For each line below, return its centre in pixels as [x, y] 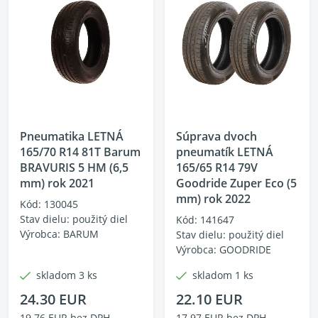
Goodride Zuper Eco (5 [236, 183]
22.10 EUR [209, 299]
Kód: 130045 [49, 204]
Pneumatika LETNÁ [72, 136]
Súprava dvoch [216, 136]
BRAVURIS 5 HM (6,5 [74, 168]
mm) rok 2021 [57, 183]
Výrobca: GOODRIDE [224, 250]
